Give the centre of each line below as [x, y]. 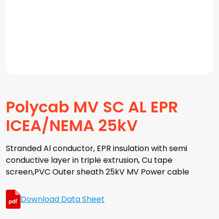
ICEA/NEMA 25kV [72, 125]
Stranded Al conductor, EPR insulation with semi [97, 148]
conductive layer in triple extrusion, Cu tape [89, 160]
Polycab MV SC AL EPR [92, 107]
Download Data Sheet [63, 199]
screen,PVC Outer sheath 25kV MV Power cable [98, 172]
